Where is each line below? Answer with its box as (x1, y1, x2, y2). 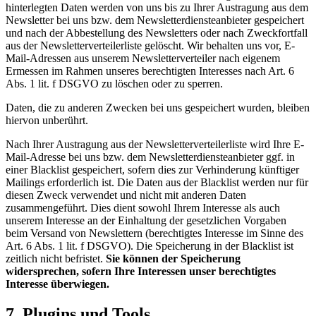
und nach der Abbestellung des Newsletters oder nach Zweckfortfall (6, 27, 308, 39)
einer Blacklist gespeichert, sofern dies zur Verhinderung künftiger (6, 164, 299, 176)
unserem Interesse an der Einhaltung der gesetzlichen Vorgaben (6, 214, 286, 226)
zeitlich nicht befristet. (6, 253, 106, 265)
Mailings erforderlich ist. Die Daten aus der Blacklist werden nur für (6, 176, 308, 188)
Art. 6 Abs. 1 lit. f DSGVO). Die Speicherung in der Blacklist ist (6, 240, 293, 252)
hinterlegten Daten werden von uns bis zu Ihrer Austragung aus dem (6, 1, 308, 13)
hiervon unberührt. (6, 114, 88, 126)
